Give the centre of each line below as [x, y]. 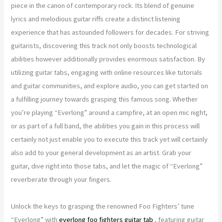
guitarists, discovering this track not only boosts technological [104, 45]
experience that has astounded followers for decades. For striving [110, 32]
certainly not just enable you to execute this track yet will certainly [110, 139]
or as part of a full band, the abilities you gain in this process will [106, 126]
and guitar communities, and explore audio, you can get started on [110, 85]
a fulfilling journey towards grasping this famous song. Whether [105, 99]
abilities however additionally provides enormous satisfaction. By [108, 59]
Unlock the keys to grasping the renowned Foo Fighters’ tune [103, 206]
